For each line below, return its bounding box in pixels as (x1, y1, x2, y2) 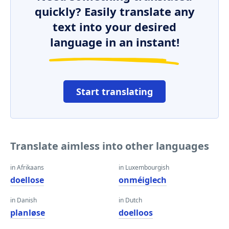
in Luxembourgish (119, 163, 169, 172)
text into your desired (53, 19, 176, 34)
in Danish (10, 196, 37, 204)
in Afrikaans (10, 163, 44, 172)
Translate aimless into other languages (10, 139, 209, 153)
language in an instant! (50, 34, 179, 50)
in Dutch (119, 196, 142, 204)
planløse (10, 207, 45, 218)
